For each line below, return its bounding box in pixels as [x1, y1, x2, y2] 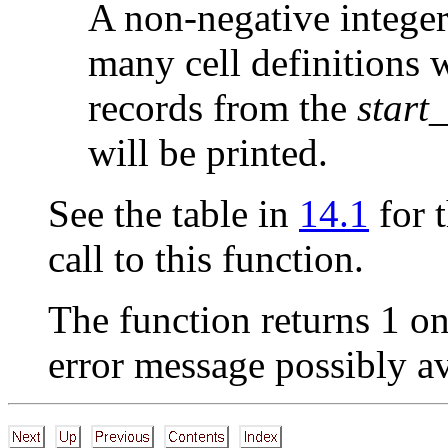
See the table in [48, 191, 299, 235]
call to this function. [48, 236, 364, 280]
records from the [88, 85, 357, 129]
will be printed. [88, 130, 328, 174]
